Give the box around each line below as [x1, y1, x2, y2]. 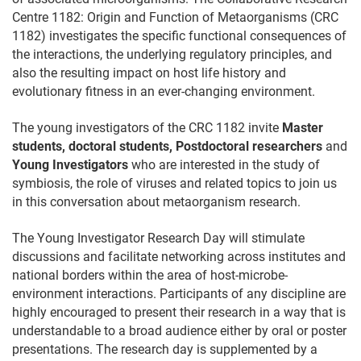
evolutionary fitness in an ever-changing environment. [12, 84, 315, 100]
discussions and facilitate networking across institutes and [12, 248, 346, 264]
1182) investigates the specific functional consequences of [12, 28, 346, 44]
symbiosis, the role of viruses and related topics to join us [12, 175, 337, 191]
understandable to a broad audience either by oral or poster [12, 322, 346, 338]
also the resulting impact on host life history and [12, 65, 286, 81]
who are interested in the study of [131, 156, 320, 172]
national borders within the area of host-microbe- [12, 267, 288, 283]
